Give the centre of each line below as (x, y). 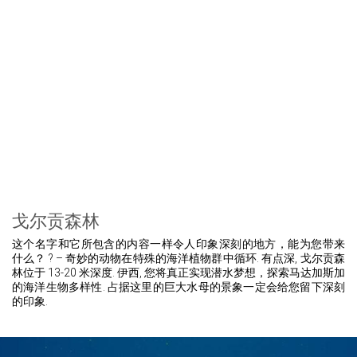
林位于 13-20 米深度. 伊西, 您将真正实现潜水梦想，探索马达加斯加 (178, 272)
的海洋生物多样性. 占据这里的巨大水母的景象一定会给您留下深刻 (178, 286)
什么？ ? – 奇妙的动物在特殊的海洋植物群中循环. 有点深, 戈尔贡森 (178, 258)
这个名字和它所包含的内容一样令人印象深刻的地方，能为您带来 (178, 243)
